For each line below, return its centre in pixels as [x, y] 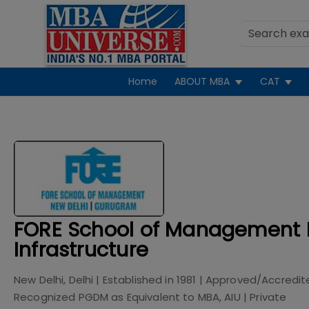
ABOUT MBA [202, 81]
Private [268, 297]
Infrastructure [81, 250]
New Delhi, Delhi [54, 280]
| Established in [135, 280]
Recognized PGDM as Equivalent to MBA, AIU [127, 297]
